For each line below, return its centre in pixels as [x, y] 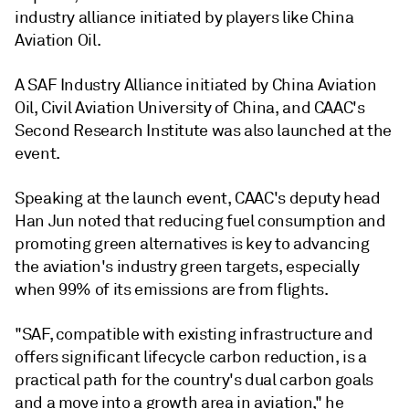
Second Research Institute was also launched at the [204, 131]
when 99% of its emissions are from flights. [172, 289]
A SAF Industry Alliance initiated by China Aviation [196, 85]
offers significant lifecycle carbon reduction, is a [191, 357]
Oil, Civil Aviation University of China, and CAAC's [190, 108]
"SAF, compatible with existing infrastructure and [194, 334]
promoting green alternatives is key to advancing [192, 244]
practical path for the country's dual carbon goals [194, 380]
